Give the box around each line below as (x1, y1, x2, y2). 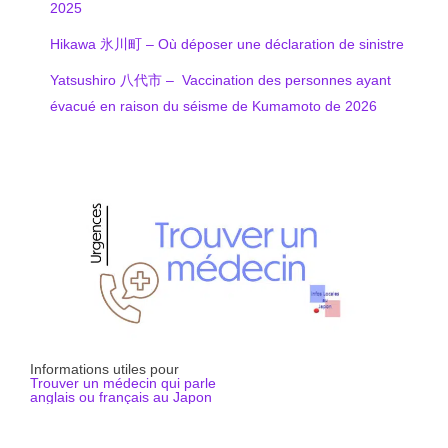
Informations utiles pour (30, 360, 179, 377)
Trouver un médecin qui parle (30, 374, 216, 391)
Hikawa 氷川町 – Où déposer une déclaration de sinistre (50, 35, 404, 52)
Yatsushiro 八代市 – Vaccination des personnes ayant (50, 71, 391, 88)
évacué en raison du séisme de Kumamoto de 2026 (50, 97, 377, 114)
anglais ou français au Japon (30, 388, 212, 405)
